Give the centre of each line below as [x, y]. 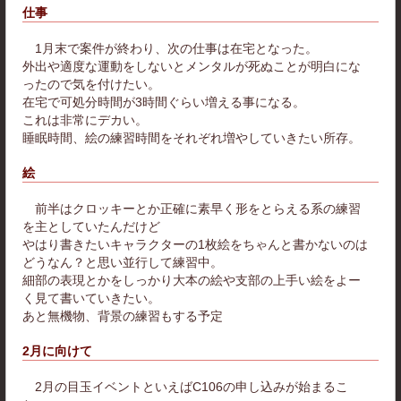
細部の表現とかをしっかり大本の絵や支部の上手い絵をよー [192, 281]
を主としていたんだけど [91, 227]
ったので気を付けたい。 [91, 84]
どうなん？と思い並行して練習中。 [123, 263]
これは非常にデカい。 [85, 119]
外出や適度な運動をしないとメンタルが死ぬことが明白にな [192, 66]
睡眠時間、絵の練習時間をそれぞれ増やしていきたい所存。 [192, 137]
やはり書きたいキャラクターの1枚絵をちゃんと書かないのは [195, 245]
